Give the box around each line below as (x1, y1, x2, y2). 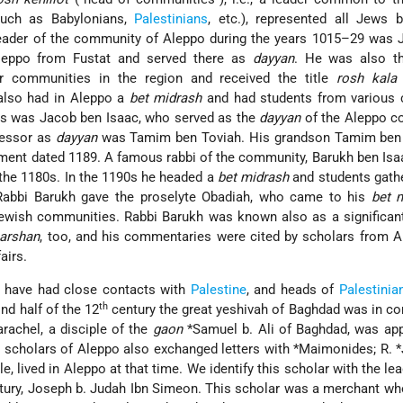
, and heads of (246, 282, 339, 299)
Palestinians (134, 11, 209, 28)
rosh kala (336, 70, 398, 87)
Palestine (190, 282, 246, 299)
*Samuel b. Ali (186, 321, 274, 338)
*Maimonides (293, 341, 374, 358)
